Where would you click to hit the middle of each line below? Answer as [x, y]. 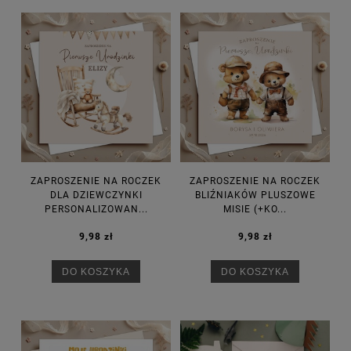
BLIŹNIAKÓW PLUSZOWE [255, 195]
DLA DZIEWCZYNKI [96, 195]
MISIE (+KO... [255, 210]
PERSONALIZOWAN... [96, 210]
